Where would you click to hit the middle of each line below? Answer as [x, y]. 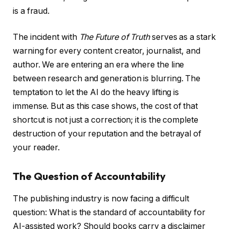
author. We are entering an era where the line [99, 65]
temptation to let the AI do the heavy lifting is [96, 93]
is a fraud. [31, 11]
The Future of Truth [114, 37]
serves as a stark [183, 37]
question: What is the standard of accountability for [109, 213]
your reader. [37, 148]
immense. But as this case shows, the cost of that [106, 106]
